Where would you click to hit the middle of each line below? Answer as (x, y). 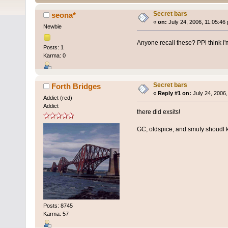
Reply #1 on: (174, 93)
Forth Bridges (76, 86)
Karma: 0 (54, 55)
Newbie (52, 27)
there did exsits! (158, 112)
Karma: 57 (56, 214)
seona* (64, 15)
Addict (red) (58, 97)
